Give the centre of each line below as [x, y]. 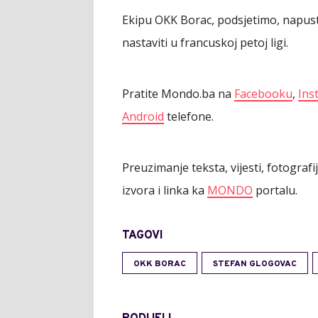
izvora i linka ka [165, 190]
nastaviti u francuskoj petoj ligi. [205, 42]
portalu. [275, 190]
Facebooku [263, 93]
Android [143, 116]
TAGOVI [142, 235]
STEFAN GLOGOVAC [255, 264]
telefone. [189, 116]
